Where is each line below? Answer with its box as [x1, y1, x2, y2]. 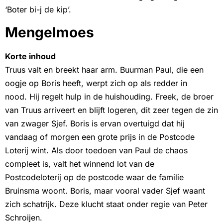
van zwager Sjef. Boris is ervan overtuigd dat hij [5, 118, 185, 129]
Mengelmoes [5, 24, 94, 41]
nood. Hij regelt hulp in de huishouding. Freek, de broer [5, 92, 214, 102]
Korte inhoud [5, 51, 56, 62]
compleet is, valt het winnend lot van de [5, 159, 154, 169]
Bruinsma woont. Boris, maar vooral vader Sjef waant [5, 186, 205, 196]
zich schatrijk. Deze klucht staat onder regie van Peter [5, 199, 208, 210]
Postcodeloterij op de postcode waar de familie [5, 172, 184, 183]
